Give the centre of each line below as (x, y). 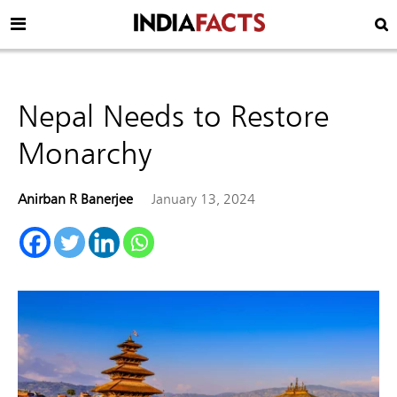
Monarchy (85, 152)
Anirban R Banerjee (75, 198)
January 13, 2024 (203, 198)
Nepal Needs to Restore (173, 115)
